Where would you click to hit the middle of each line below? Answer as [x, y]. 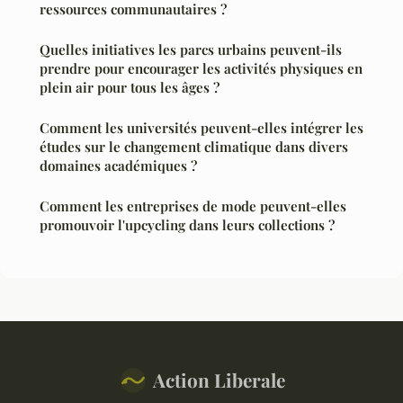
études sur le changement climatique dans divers [194, 147]
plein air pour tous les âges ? [130, 88]
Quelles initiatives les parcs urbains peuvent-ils [191, 50]
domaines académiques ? [118, 166]
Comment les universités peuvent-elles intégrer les [201, 128]
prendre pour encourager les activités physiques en [201, 69]
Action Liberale [219, 380]
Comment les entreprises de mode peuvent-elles [193, 206]
